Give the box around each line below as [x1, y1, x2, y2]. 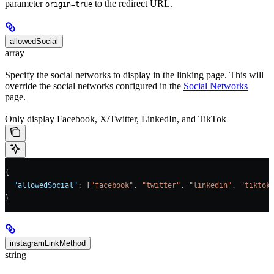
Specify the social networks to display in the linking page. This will [5, 70, 264, 81]
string [5, 250, 26, 261]
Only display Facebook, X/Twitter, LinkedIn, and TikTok [5, 114, 226, 125]
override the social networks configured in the [5, 81, 183, 92]
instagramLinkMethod [10, 239, 86, 248]
